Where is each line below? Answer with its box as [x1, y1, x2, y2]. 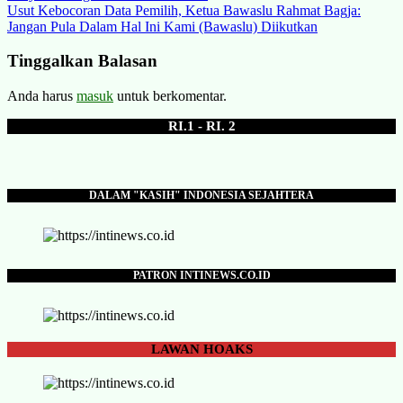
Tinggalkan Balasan [7, 51, 157, 71]
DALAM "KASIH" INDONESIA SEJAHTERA [89, 189, 314, 202]
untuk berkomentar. [113, 88, 227, 104]
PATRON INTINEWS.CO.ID [132, 268, 271, 282]
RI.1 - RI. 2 [167, 119, 236, 134]
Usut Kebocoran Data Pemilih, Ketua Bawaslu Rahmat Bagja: [7, 2, 361, 18]
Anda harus [7, 88, 76, 104]
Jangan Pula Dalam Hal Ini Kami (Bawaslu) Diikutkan [7, 18, 318, 34]
